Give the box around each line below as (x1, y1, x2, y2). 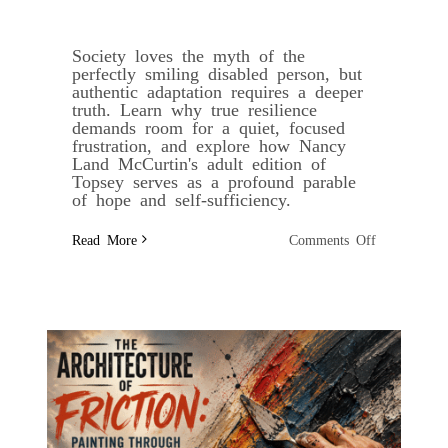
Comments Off (289, 232, 377, 247)
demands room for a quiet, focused (71, 117, 345, 136)
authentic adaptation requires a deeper (71, 81, 363, 100)
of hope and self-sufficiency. (71, 189, 291, 208)
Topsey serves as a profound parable (71, 171, 356, 190)
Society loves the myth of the (71, 45, 305, 64)
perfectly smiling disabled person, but (71, 63, 362, 82)
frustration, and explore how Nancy (71, 135, 346, 154)
